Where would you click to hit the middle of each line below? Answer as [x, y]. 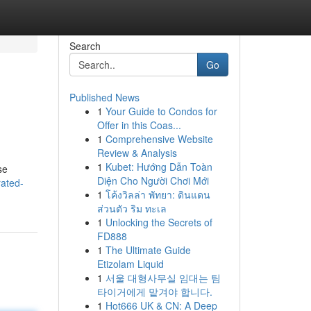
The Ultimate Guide [148, 250]
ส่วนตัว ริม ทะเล [132, 208]
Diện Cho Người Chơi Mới [153, 180]
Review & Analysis [137, 153]
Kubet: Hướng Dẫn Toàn [159, 167]
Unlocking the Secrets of [159, 222]
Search [85, 46]
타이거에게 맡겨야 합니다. [154, 292]
